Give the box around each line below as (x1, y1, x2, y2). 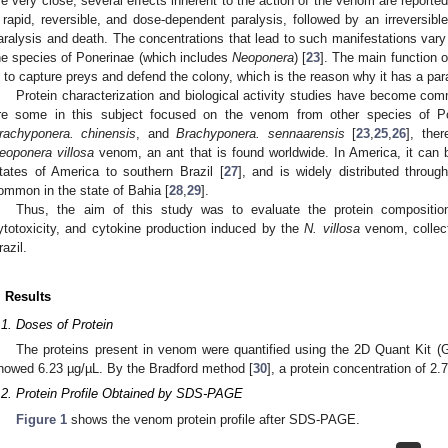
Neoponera (231, 49, 294, 65)
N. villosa (304, 220, 360, 236)
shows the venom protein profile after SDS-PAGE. (67, 411, 361, 427)
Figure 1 (16, 411, 68, 427)
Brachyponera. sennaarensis (176, 125, 345, 141)
